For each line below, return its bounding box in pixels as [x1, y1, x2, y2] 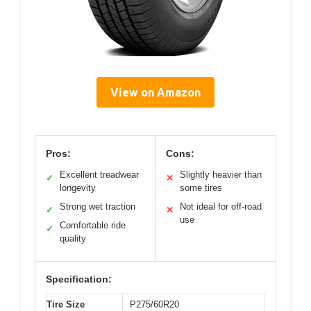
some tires [180, 182, 222, 193]
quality [60, 233, 86, 244]
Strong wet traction [60, 201, 135, 212]
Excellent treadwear [60, 169, 139, 180]
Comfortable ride [60, 219, 126, 230]
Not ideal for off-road [180, 201, 262, 212]
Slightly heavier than [180, 169, 262, 180]
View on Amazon [110, 85, 201, 99]
